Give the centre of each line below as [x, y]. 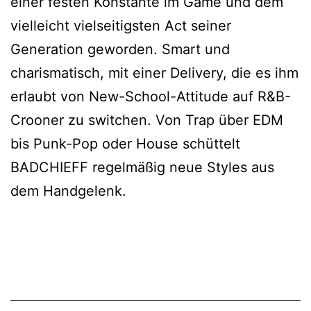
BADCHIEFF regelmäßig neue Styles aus [142, 168]
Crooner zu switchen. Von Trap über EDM [147, 120]
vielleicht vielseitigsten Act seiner [121, 26]
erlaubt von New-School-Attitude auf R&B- [151, 97]
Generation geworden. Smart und [120, 50]
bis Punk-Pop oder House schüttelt [125, 144]
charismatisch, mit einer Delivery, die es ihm [154, 73]
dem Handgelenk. [68, 191]
